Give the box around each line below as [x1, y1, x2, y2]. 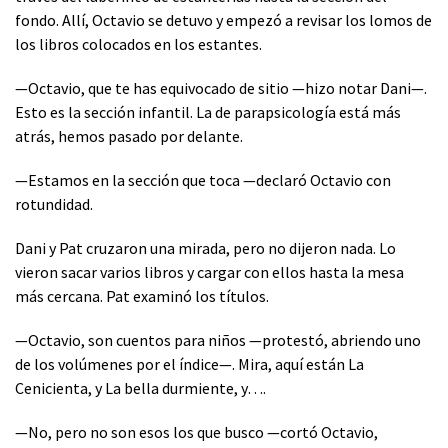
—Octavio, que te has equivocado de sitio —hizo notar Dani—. [15, 77, 427, 98]
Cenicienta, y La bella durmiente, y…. [15, 377, 266, 398]
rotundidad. [15, 193, 93, 214]
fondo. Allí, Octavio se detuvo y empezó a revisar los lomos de [15, 9, 432, 30]
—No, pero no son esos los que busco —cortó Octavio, [15, 421, 378, 442]
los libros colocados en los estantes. [15, 33, 262, 54]
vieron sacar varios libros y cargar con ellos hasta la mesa [15, 261, 404, 282]
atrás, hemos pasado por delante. [15, 125, 243, 146]
